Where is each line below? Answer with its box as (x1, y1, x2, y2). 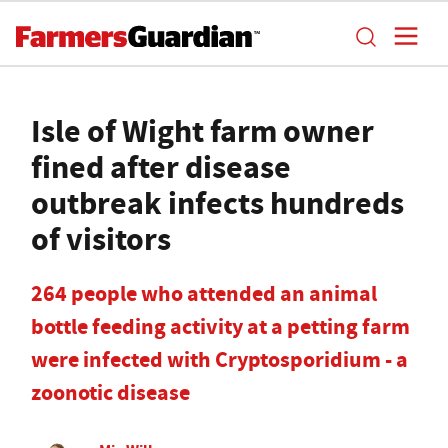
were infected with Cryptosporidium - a (31, 345, 408, 374)
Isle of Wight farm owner (31, 109, 374, 153)
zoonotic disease (31, 378, 190, 407)
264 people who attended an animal (31, 279, 377, 308)
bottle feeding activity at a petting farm (31, 312, 410, 341)
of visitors (31, 217, 171, 261)
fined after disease (31, 145, 291, 189)
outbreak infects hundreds (31, 181, 404, 225)
